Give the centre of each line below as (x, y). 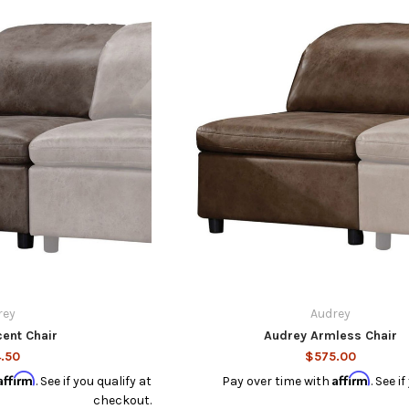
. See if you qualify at (94, 381)
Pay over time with (278, 381)
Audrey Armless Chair (330, 335)
